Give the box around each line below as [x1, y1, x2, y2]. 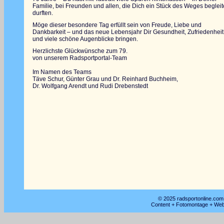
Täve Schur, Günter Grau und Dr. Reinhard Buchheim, [32, 75, 178, 82]
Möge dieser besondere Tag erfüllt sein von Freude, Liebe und [32, 21, 201, 28]
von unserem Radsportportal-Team [32, 54, 127, 61]
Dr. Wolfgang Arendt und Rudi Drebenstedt [32, 82, 148, 89]
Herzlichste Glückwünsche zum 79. [32, 47, 127, 54]
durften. [32, 9, 53, 16]
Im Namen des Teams [32, 68, 91, 75]
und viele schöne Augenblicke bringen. [32, 35, 138, 42]
